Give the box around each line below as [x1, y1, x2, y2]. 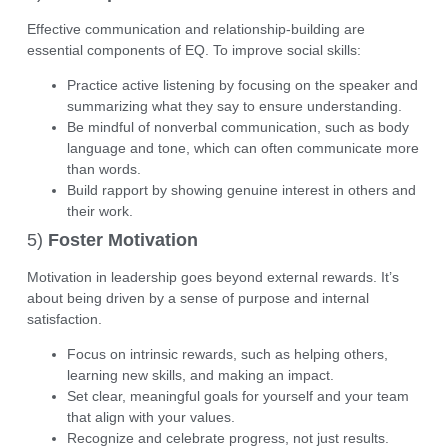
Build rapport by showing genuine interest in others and [66, 182, 416, 199]
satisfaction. [26, 311, 102, 328]
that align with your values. [66, 409, 235, 426]
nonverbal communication [153, 119, 317, 136]
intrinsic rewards [129, 346, 233, 363]
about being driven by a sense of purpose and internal [26, 290, 369, 307]
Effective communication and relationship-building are [26, 20, 365, 37]
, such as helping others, [232, 346, 388, 363]
